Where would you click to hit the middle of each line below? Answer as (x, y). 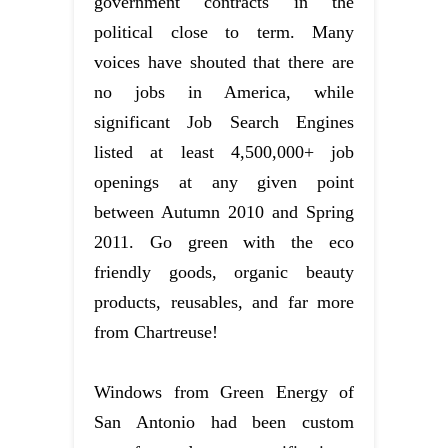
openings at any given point (224, 181)
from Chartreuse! (156, 331)
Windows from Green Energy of (224, 391)
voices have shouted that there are (224, 61)
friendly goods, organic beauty (224, 271)
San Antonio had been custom (224, 421)
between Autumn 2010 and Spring (224, 211)
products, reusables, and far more (224, 301)
